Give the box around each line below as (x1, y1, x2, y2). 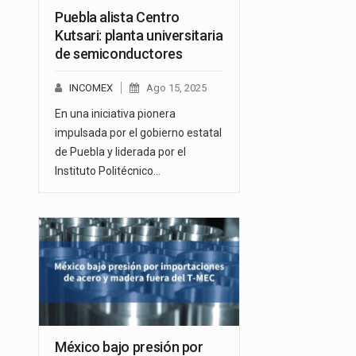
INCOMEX (69, 81, 113, 94)
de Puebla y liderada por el (55, 145, 186, 158)
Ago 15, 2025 (146, 81, 207, 94)
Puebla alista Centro (55, 8, 180, 25)
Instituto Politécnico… (55, 164, 161, 177)
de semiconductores (55, 44, 183, 62)
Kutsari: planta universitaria (55, 26, 223, 44)
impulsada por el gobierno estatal (55, 126, 222, 139)
